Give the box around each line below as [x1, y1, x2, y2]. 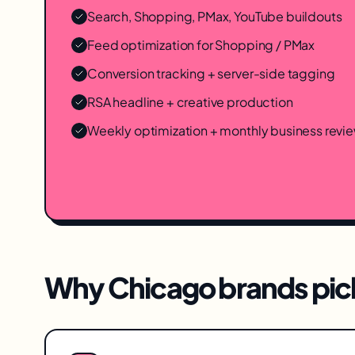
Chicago [107, 269, 216, 305]
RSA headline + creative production [87, 94, 293, 110]
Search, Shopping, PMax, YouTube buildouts [87, 8, 342, 25]
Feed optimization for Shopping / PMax [87, 36, 315, 53]
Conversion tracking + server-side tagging [87, 65, 335, 82]
